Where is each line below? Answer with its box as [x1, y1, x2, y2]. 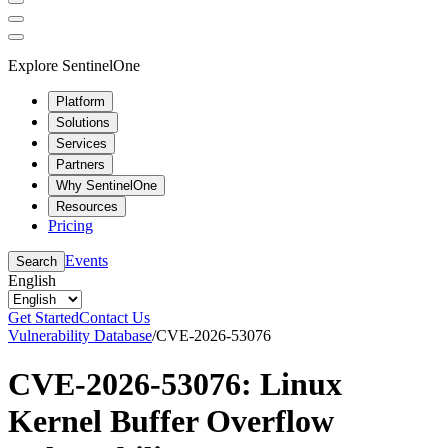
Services [56, 135, 107, 151]
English [8, 271, 56, 289]
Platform [56, 93, 105, 109]
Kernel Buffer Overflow [8, 402, 334, 439]
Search [16, 253, 57, 269]
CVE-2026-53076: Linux [8, 365, 342, 402]
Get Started [8, 308, 79, 326]
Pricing [48, 216, 93, 234]
